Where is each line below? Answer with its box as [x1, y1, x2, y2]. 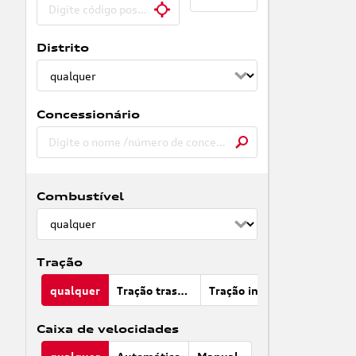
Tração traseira [177, 283, 188, 297]
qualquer [50, 283, 101, 297]
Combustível [36, 188, 124, 203]
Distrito [36, 41, 89, 55]
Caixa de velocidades [36, 321, 179, 335]
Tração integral [269, 283, 281, 297]
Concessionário [36, 106, 140, 121]
